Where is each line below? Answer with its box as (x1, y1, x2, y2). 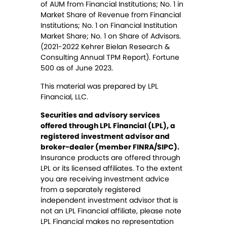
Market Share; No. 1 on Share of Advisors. (41, 31, 181, 42)
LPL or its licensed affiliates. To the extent (41, 163, 182, 174)
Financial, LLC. (41, 92, 88, 102)
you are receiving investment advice (41, 174, 169, 184)
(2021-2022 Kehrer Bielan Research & (41, 42, 170, 52)
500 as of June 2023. (41, 63, 113, 73)
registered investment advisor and (41, 131, 170, 142)
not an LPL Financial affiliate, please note (41, 206, 181, 216)
